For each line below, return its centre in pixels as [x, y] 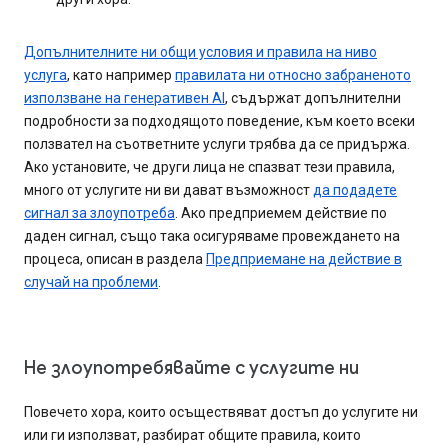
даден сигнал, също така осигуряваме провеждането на [212, 236]
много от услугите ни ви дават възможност [168, 190]
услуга [45, 75]
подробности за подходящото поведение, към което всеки [219, 121]
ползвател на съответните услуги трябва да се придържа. [217, 144]
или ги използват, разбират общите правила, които [192, 435]
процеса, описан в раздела [115, 259]
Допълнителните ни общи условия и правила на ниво [200, 52]
